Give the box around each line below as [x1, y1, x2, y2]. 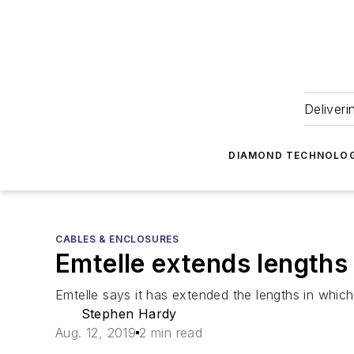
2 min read [139, 325, 203, 341]
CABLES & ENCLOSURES [55, 233, 179, 245]
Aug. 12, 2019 [55, 325, 137, 341]
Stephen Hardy [81, 306, 177, 322]
